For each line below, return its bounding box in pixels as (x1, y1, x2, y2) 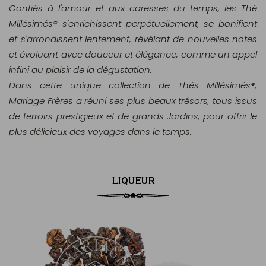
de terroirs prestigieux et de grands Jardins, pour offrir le (9, 110, 257, 122)
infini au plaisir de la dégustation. (9, 64, 152, 76)
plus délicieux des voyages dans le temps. (9, 125, 192, 138)
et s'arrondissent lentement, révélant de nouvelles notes (9, 33, 257, 45)
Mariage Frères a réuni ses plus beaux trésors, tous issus (9, 94, 257, 107)
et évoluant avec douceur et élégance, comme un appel (9, 48, 257, 61)
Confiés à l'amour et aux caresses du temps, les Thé (9, 2, 257, 14)
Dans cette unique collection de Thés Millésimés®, (9, 79, 257, 91)
